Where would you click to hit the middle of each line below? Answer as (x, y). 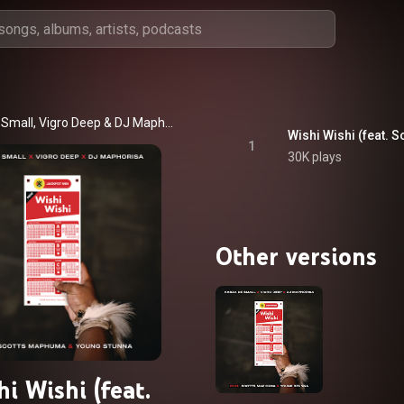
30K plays (315, 157)
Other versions (296, 256)
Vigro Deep (69, 123)
